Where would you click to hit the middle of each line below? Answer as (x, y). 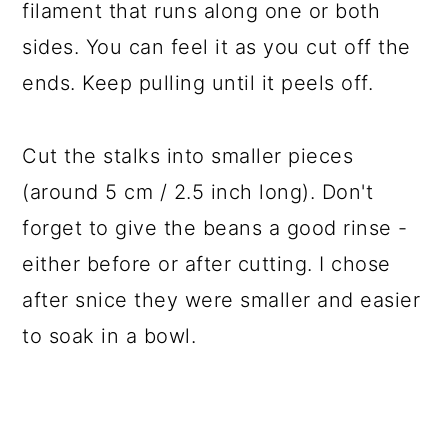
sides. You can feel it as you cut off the (216, 47)
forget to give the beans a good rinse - (215, 228)
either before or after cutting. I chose (206, 264)
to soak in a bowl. (109, 336)
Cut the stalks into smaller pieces (188, 156)
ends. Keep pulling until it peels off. (198, 83)
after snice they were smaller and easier (221, 300)
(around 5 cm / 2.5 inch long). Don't (198, 192)
